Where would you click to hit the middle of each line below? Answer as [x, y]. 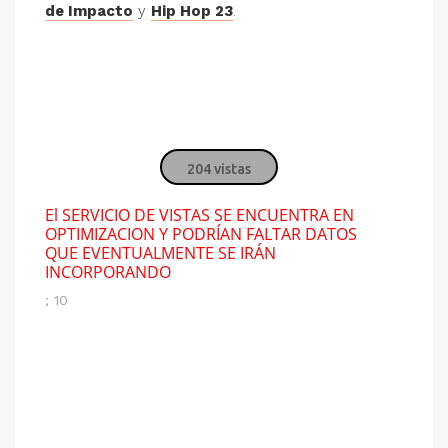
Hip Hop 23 [192, 11]
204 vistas [219, 169]
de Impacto [89, 11]
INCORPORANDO [108, 272]
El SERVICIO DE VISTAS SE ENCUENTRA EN [199, 215]
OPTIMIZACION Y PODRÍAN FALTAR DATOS [201, 234]
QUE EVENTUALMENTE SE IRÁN [160, 253]
